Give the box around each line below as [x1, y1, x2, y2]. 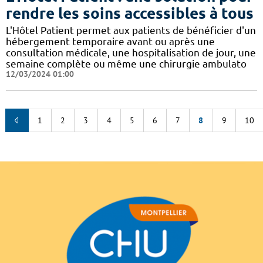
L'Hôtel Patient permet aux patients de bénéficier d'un [6, 24, 256, 36]
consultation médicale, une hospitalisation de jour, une [6, 46, 256, 58]
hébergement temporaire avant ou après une [6, 35, 215, 47]
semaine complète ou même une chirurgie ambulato [6, 58, 247, 69]
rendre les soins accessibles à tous [6, 4, 254, 22]
